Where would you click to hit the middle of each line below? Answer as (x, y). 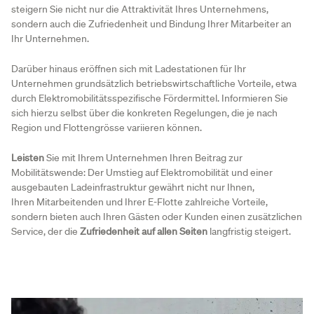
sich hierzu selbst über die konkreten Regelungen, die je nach (144, 113)
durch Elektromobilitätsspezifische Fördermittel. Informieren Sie (150, 98)
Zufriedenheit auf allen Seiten (144, 231)
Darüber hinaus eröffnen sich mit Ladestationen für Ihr (129, 69)
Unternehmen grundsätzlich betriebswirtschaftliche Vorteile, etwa (154, 84)
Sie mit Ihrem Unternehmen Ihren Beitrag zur (144, 157)
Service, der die (46, 231)
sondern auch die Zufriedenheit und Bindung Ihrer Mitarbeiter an (151, 24)
